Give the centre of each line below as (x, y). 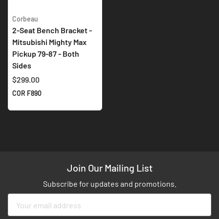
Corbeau (25, 19)
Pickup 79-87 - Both (46, 54)
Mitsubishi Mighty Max (49, 42)
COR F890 (27, 93)
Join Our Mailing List (109, 168)
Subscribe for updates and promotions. (109, 184)
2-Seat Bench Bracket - (52, 30)
